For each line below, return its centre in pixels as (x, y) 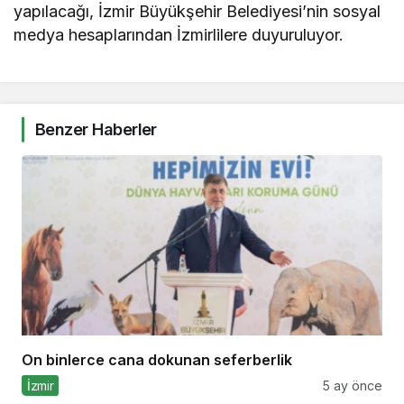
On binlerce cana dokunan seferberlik (157, 360)
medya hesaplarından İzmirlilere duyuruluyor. (179, 35)
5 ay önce (353, 386)
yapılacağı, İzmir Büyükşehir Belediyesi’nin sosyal (197, 12)
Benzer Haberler (96, 130)
